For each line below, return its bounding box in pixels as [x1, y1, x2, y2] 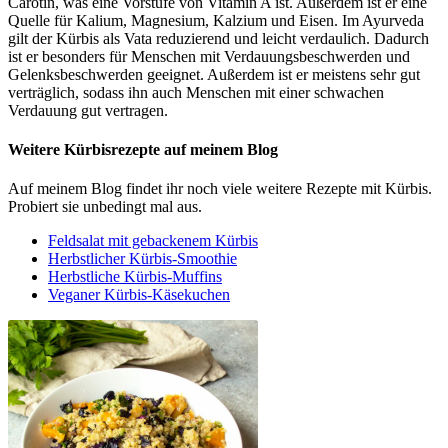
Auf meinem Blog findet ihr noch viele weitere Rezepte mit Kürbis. [8, 180, 432, 198]
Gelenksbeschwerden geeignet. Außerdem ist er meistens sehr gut [8, 65, 420, 83]
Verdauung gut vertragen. [8, 101, 168, 119]
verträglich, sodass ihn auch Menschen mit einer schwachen [8, 83, 384, 101]
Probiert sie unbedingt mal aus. [8, 198, 202, 216]
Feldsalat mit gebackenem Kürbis [48, 232, 258, 250]
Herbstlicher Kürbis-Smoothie [48, 250, 237, 268]
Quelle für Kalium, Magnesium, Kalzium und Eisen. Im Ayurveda [8, 11, 424, 29]
